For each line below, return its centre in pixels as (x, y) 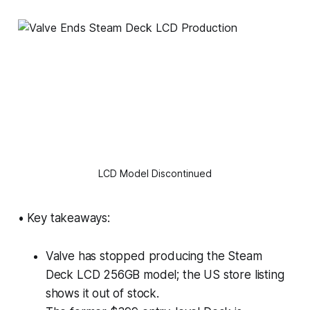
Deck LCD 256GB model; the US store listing (165, 274)
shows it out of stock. (102, 293)
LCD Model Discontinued (155, 173)
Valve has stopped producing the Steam (154, 256)
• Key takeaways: (64, 218)
